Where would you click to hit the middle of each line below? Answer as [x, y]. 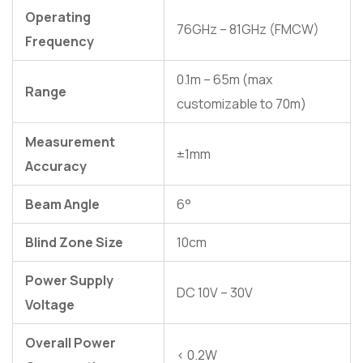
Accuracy [56, 167]
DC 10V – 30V [215, 293]
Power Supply [69, 281]
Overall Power [70, 343]
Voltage [50, 305]
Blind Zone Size [74, 243]
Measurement [70, 142]
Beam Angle [62, 205]
